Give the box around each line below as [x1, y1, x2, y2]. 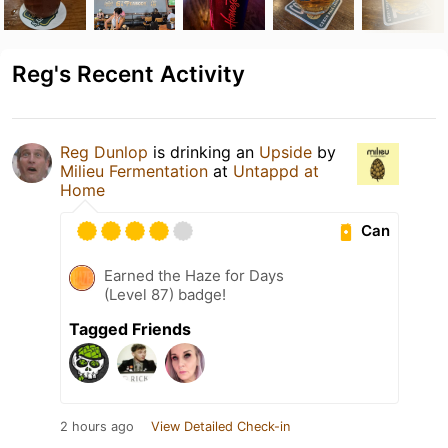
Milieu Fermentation [60, 160, 208, 181]
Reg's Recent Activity [12, 59, 245, 87]
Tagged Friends [69, 318, 191, 339]
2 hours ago [60, 418, 134, 434]
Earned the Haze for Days [104, 265, 284, 285]
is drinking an [148, 141, 259, 162]
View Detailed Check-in [151, 418, 290, 434]
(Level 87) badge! [104, 284, 226, 304]
